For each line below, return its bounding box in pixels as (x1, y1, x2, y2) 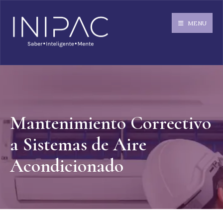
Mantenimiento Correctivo (10, 111, 211, 135)
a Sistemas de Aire (10, 133, 146, 156)
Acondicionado (10, 154, 123, 178)
